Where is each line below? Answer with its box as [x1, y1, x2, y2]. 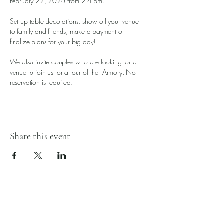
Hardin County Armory [5, 196, 69, 204]
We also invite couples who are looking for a [10, 57, 139, 66]
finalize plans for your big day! [10, 37, 97, 46]
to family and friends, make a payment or [10, 27, 126, 36]
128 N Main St [5, 205, 43, 213]
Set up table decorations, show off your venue [10, 16, 140, 26]
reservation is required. [10, 77, 73, 87]
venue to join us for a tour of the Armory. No [10, 67, 138, 77]
